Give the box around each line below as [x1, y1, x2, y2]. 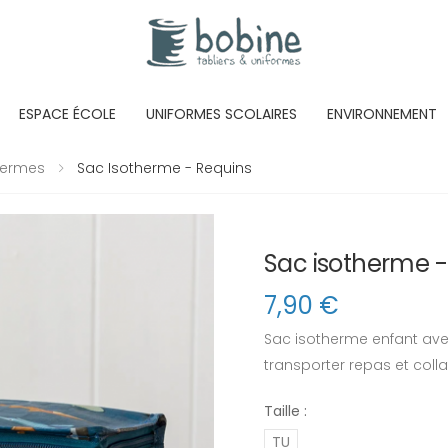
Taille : [264, 401, 307, 421]
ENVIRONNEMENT [327, 104, 437, 124]
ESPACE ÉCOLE [19, 104, 116, 124]
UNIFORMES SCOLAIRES [146, 104, 297, 124]
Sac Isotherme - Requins [73, 158, 252, 178]
